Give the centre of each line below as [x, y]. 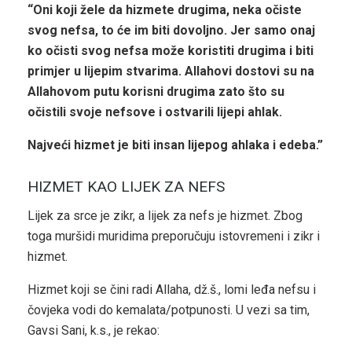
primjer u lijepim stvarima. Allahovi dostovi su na [171, 71]
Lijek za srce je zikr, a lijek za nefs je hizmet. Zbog [165, 215]
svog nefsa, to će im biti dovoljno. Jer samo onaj [171, 31]
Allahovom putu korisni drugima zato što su [156, 92]
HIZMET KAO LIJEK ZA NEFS [126, 186]
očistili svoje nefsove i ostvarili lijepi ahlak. [155, 112]
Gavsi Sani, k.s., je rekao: [93, 330]
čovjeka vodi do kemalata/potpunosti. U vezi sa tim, [169, 310]
